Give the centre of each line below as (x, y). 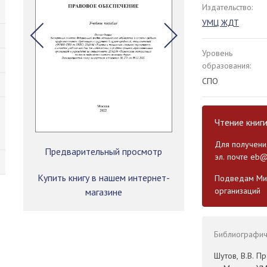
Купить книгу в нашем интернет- (103, 178)
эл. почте (232, 157)
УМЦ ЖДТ (220, 23)
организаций (237, 191)
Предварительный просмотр (104, 152)
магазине (103, 192)
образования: (226, 66)
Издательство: (227, 7)
